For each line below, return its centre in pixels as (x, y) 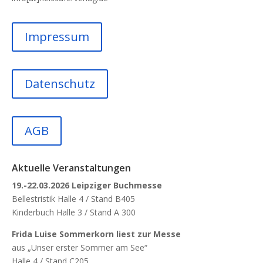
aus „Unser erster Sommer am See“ (80, 248)
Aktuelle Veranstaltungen (71, 168)
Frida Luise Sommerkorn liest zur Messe (96, 234)
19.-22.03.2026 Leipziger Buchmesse (87, 186)
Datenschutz (60, 84)
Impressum (57, 37)
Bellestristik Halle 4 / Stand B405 (73, 199)
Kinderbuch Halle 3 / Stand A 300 (74, 213)
